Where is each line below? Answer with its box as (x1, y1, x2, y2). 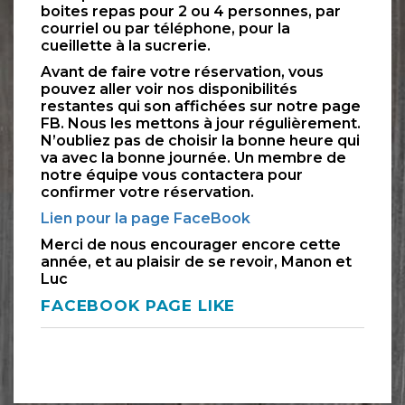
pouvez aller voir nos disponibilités (41, 80, 297, 99)
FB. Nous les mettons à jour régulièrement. (41, 115, 361, 133)
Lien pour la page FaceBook (41, 210, 250, 228)
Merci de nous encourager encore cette (41, 236, 341, 254)
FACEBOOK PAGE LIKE (41, 297, 236, 316)
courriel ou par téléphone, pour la (41, 20, 290, 38)
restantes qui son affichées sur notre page (41, 98, 361, 116)
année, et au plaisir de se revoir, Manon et (41, 253, 352, 271)
